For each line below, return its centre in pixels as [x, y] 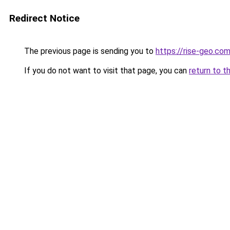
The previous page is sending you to [89, 51]
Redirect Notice [44, 18]
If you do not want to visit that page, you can [106, 71]
